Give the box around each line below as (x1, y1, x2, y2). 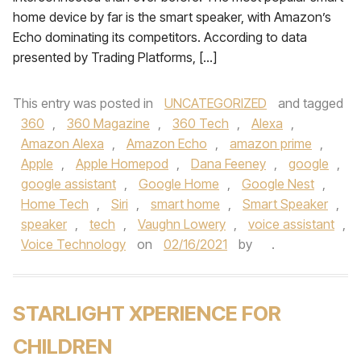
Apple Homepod (76, 156, 168, 172)
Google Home (139, 176, 219, 192)
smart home (151, 196, 220, 212)
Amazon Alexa (21, 135, 104, 151)
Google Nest (242, 176, 314, 192)
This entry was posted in (13, 95, 156, 111)
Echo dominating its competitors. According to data (13, 29, 307, 45)
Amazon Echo (127, 135, 207, 151)
